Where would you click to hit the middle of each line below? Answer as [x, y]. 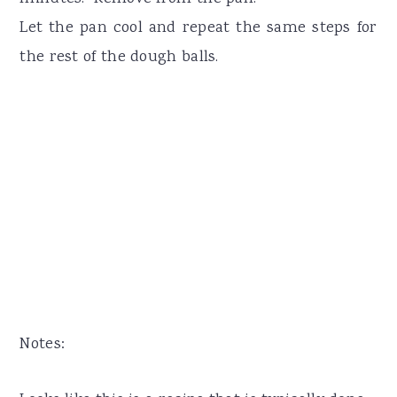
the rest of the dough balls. [119, 57]
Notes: [43, 344]
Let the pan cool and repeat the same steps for [198, 28]
